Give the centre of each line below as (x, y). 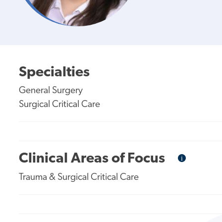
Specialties (55, 72)
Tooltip (193, 166)
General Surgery (51, 91)
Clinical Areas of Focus (92, 159)
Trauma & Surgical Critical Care (79, 177)
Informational (202, 158)
